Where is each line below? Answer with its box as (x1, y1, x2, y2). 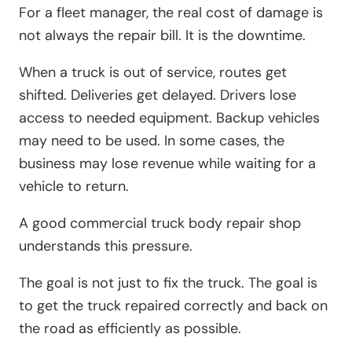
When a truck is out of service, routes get (19, 62, 287, 82)
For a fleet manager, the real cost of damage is (19, 2, 323, 22)
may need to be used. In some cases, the (19, 130, 284, 150)
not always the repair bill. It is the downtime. (19, 25, 306, 45)
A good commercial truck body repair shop (19, 213, 301, 233)
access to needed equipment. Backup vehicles (19, 108, 320, 127)
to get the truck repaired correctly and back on (19, 295, 328, 315)
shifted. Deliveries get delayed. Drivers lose (19, 85, 296, 104)
